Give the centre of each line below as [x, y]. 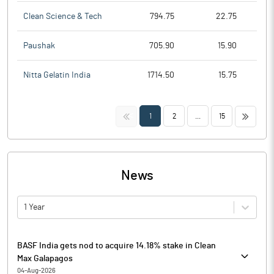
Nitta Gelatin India [57, 75]
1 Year [34, 207]
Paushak [39, 46]
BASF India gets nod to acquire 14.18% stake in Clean [117, 246]
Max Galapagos [45, 259]
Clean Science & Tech [63, 16]
